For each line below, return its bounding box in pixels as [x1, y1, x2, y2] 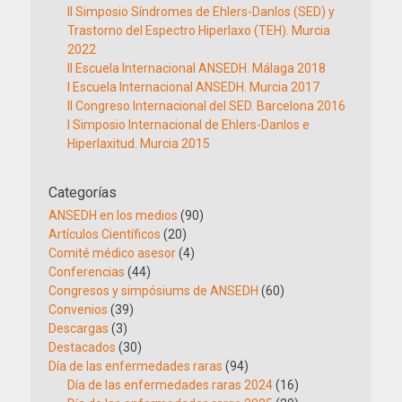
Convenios [48, 302, 108, 317]
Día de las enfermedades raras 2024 [67, 378, 273, 392]
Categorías [48, 184, 117, 201]
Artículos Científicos [48, 227, 161, 241]
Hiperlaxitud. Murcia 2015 [67, 136, 210, 151]
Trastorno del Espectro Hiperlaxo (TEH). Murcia [67, 23, 330, 38]
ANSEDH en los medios [48, 208, 178, 223]
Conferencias [48, 265, 125, 279]
